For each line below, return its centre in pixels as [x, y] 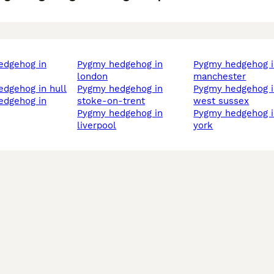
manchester [220, 77]
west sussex [221, 101]
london [93, 77]
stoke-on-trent [111, 101]
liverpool [97, 126]
